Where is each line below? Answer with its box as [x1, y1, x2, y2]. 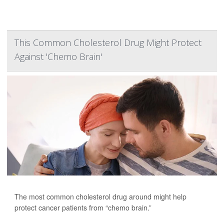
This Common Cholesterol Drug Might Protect [14, 36, 201, 49]
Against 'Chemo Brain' [14, 50, 102, 63]
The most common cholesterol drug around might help [14, 191, 186, 202]
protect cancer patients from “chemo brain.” [14, 202, 151, 213]
